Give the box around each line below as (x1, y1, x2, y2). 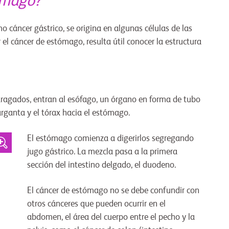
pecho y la (158, 213, 195, 222)
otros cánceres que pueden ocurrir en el (27, 200, 166, 209)
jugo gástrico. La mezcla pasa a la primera (27, 148, 177, 157)
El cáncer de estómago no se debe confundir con (27, 187, 199, 196)
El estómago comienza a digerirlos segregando (27, 134, 194, 144)
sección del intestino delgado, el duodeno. (27, 161, 176, 170)
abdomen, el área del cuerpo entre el (27, 213, 158, 222)
